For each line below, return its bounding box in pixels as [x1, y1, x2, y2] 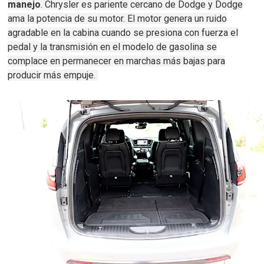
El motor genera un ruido [127, 12, 227, 24]
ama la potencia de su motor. [8, 12, 128, 24]
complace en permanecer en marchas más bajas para [8, 55, 226, 67]
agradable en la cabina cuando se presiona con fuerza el [8, 27, 239, 38]
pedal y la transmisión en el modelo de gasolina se [8, 41, 217, 52]
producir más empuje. [8, 69, 98, 81]
